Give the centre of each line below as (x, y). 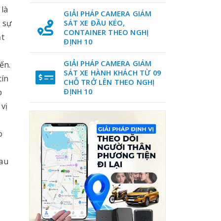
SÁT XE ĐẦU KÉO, (94, 23)
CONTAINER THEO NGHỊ (106, 32)
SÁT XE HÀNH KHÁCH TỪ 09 (112, 73)
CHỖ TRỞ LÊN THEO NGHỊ (109, 82)
